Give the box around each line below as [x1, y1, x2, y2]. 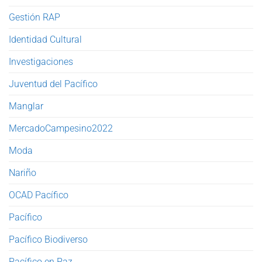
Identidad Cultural [9, 33, 82, 45]
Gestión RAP [9, 11, 60, 23]
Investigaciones [9, 56, 73, 67]
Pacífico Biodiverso [9, 233, 88, 245]
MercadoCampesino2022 [9, 122, 113, 134]
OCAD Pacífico [9, 189, 68, 201]
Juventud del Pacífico [9, 78, 98, 89]
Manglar [9, 100, 43, 112]
